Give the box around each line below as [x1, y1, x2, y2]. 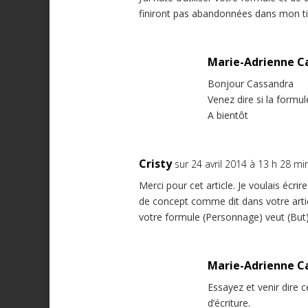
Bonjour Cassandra [208, 77, 294, 91]
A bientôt [208, 109, 248, 122]
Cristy [139, 156, 172, 172]
